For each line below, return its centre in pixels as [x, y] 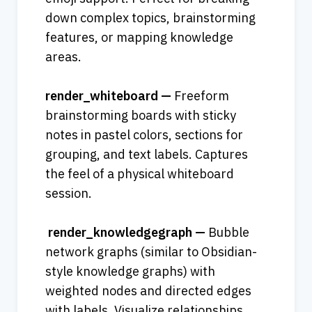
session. [69, 194]
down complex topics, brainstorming [150, 18]
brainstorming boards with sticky [141, 116]
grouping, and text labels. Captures [147, 155]
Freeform [202, 96]
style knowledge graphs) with [130, 272]
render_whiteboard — [110, 96]
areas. [63, 57]
